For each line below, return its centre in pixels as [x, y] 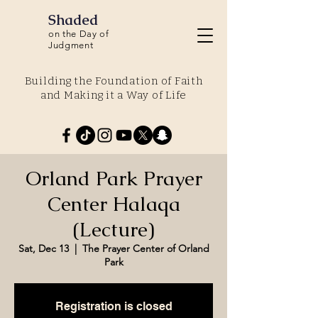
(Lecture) [114, 229]
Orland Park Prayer [114, 178]
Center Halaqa [114, 204]
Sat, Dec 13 [43, 248]
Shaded [73, 20]
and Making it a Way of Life [114, 95]
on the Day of [79, 34]
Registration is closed [114, 306]
